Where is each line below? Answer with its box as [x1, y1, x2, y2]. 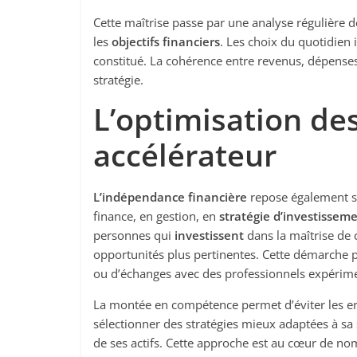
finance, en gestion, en [93, 208, 219, 224]
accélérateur [93, 134, 277, 175]
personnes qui [93, 227, 175, 243]
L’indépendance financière [93, 189, 247, 205]
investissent [175, 227, 244, 243]
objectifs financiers [112, 33, 220, 49]
